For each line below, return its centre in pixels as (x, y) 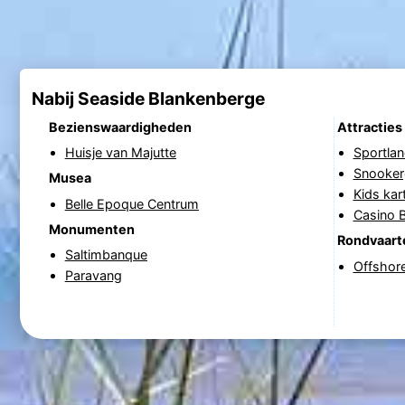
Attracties (369, 127)
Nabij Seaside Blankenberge (148, 99)
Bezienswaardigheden (120, 127)
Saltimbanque (106, 255)
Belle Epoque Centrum (132, 203)
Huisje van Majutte (120, 152)
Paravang (93, 276)
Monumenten (91, 230)
